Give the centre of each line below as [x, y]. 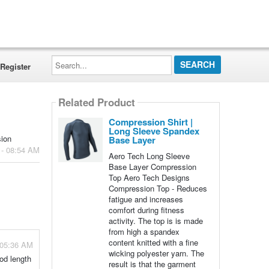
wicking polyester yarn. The [156, 253]
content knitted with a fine [153, 242]
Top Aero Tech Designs [149, 177]
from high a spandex [144, 231]
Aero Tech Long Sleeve [149, 156]
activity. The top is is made [156, 221]
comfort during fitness [146, 210]
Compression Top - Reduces [158, 188]
